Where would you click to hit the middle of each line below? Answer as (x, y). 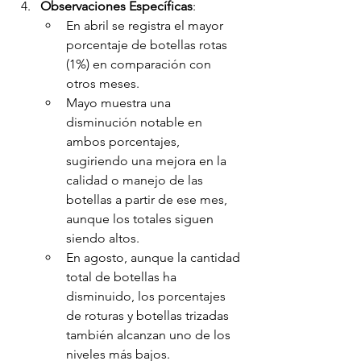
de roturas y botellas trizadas (149, 316)
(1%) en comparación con (140, 64)
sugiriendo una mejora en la (148, 161)
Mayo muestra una (120, 103)
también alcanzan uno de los (150, 335)
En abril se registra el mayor (146, 26)
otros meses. (103, 84)
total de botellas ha (123, 277)
